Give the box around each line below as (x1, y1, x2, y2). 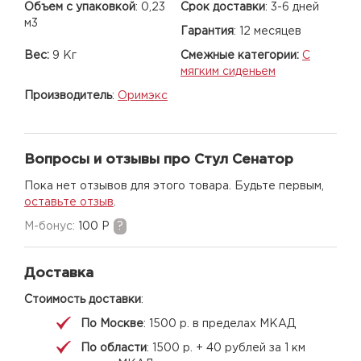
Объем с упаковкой (24, 2, 135, 12)
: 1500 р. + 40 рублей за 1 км (147, 342, 305, 353)
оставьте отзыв (24, 197, 114, 207)
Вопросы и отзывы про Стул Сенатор (24, 153, 293, 166)
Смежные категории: (180, 50, 299, 60)
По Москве (81, 318, 143, 329)
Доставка (24, 267, 93, 280)
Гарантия (180, 26, 234, 36)
